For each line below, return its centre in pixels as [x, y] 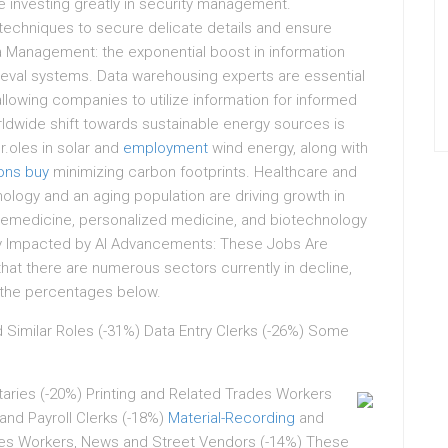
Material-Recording [231, 418]
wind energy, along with [288, 148]
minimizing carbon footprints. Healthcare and [203, 172]
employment [165, 148]
